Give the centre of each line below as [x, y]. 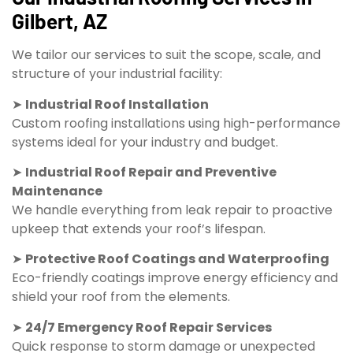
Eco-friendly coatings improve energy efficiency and [175, 278]
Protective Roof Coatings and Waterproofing [177, 259]
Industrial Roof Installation [117, 104]
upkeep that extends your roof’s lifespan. [139, 229]
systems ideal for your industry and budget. [145, 142]
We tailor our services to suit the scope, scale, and [166, 55]
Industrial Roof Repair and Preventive [151, 173]
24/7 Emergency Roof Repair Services [149, 327]
